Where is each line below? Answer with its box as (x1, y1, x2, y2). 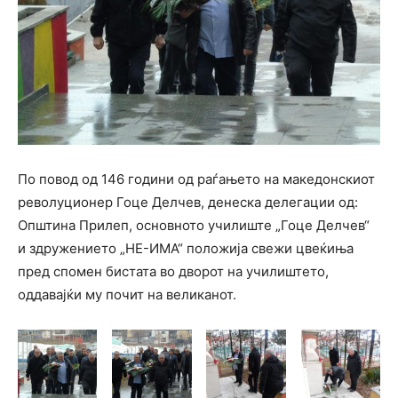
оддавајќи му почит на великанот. (18, 286, 236, 303)
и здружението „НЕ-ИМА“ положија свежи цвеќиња (18, 240, 354, 257)
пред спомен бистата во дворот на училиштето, (18, 263, 329, 280)
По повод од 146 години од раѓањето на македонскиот (18, 171, 375, 187)
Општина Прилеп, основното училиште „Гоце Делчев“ (18, 217, 370, 234)
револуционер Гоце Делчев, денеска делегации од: (18, 194, 358, 211)
